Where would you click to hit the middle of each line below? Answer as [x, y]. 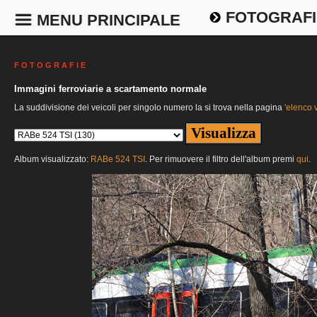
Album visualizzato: [52, 160]
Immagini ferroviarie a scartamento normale [110, 88]
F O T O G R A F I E [50, 65]
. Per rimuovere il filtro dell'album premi [221, 160]
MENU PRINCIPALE [106, 20]
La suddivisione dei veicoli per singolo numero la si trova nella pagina [149, 108]
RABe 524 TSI [118, 160]
